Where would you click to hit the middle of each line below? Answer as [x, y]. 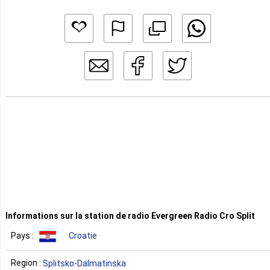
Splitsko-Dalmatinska [84, 263]
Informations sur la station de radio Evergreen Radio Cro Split [130, 216]
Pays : [23, 236]
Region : [27, 263]
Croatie [83, 236]
